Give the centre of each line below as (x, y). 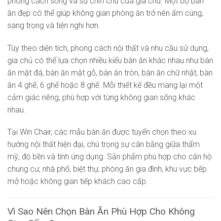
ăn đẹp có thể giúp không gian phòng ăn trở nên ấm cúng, (105, 13)
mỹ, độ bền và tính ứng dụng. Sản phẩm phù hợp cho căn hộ (110, 157)
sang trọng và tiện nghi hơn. (54, 25)
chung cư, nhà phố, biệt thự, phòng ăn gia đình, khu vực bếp (107, 169)
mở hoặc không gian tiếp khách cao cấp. (78, 182)
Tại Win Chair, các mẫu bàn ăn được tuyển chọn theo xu (102, 132)
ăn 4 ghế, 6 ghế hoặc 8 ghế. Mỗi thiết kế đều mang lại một (105, 85)
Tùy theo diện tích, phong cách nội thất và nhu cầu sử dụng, (108, 48)
